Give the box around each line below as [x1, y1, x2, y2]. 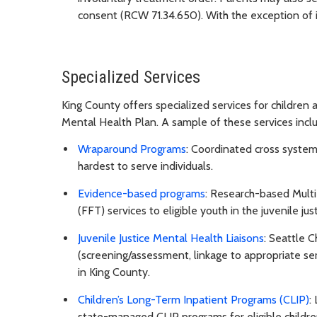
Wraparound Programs [78, 142, 186, 156]
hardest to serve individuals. [78, 159, 213, 173]
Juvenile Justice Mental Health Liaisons [78, 231, 264, 246]
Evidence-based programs [78, 187, 205, 201]
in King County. [78, 265, 150, 279]
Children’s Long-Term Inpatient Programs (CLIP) [78, 292, 309, 306]
